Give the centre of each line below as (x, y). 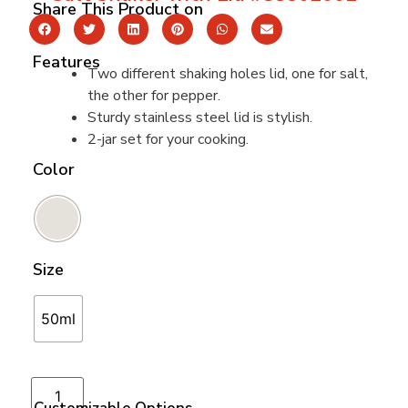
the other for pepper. (154, 95)
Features (66, 61)
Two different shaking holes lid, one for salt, (228, 73)
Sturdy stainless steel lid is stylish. (200, 117)
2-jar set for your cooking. (168, 139)
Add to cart (126, 388)
